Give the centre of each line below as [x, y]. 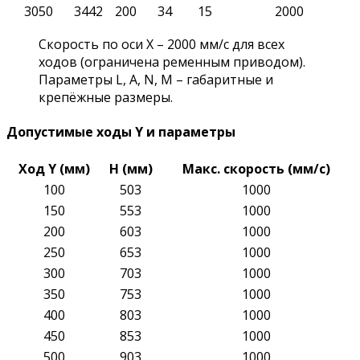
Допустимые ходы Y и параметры [121, 131]
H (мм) [131, 169]
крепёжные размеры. [106, 97]
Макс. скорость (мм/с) [256, 169]
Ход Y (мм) [54, 169]
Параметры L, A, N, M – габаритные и [156, 79]
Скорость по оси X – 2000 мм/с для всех [162, 44]
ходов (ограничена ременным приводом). [172, 61]
